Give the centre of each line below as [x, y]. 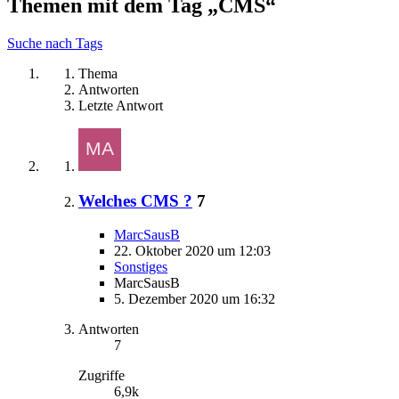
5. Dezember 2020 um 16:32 [195, 299]
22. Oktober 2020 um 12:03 [192, 251]
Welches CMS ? [135, 200]
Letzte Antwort [121, 105]
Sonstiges [141, 267]
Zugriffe [102, 376]
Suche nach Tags [55, 43]
